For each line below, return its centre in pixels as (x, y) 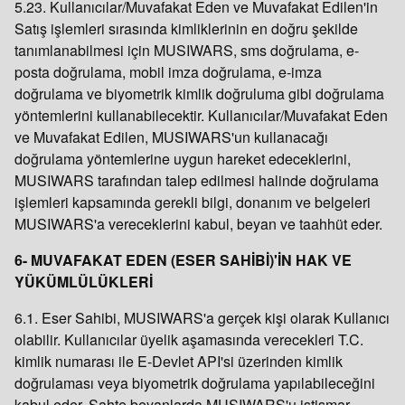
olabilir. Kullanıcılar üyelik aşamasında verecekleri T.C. (189, 339)
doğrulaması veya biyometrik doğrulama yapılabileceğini (195, 383)
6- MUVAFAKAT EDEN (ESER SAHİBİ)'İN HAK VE (183, 260)
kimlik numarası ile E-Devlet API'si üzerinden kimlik (179, 361)
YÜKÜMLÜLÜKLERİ (84, 282)
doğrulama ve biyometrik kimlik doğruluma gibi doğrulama (199, 94)
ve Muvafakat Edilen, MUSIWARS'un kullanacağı (171, 137)
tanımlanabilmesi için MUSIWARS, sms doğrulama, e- (187, 50)
